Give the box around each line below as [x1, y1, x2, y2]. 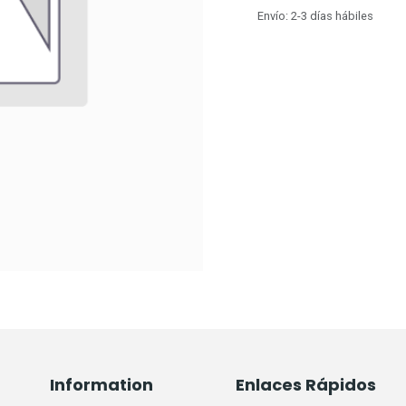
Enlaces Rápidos [235, 373, 376, 397]
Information [50, 373, 153, 397]
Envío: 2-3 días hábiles [256, 9, 373, 24]
